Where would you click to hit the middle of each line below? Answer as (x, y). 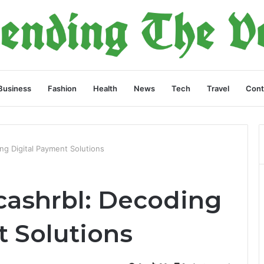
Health (105, 88)
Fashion (62, 88)
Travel (218, 88)
